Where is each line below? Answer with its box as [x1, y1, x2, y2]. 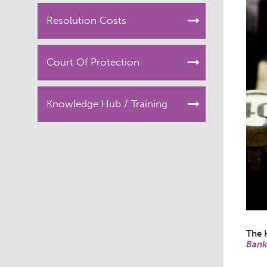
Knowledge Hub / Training [46, 98, 167, 110]
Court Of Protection [46, 56, 139, 68]
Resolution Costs [46, 14, 126, 26]
